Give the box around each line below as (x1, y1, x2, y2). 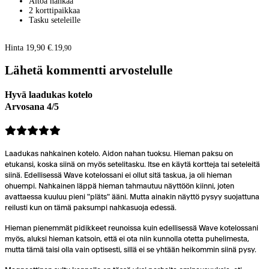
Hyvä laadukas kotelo (5, 88, 92, 100)
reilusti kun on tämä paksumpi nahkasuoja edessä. (5, 204, 177, 211)
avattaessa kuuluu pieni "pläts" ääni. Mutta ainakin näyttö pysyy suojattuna (5, 193, 259, 201)
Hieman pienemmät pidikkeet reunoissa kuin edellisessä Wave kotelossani (5, 224, 258, 232)
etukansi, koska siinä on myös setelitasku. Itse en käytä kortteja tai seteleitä (5, 160, 260, 168)
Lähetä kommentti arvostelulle (5, 63, 172, 78)
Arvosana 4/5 (5, 100, 59, 112)
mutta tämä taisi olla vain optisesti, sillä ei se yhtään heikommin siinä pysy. (5, 246, 256, 253)
